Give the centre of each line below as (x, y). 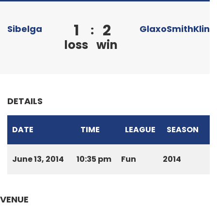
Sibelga (25, 29)
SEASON (183, 130)
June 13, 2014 (38, 159)
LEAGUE (140, 130)
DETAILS (25, 101)
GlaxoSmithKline (178, 29)
